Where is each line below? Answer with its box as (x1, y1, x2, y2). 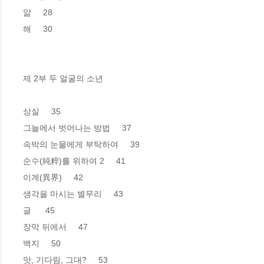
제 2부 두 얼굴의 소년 (23, 73, 103, 83)
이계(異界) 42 (23, 172, 83, 182)
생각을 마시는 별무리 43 (23, 189, 123, 199)
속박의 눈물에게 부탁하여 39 (23, 139, 140, 149)
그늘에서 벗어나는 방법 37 (23, 123, 131, 133)
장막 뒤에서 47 (23, 222, 90, 232)
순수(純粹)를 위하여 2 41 (23, 156, 126, 166)
